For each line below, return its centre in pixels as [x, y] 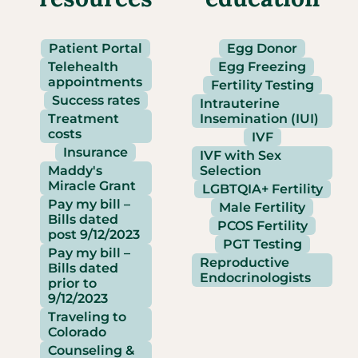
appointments [95, 82]
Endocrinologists [255, 278]
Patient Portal [96, 48]
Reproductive [245, 263]
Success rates [95, 100]
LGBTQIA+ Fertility [262, 189]
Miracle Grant [91, 186]
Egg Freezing [262, 67]
